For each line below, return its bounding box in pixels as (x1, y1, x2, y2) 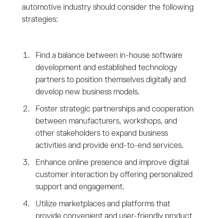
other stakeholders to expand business (35, 129, 168, 138)
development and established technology (35, 63, 177, 72)
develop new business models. (35, 88, 140, 96)
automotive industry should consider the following (21, 3, 194, 12)
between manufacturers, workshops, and (35, 117, 177, 126)
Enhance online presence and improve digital (35, 158, 189, 167)
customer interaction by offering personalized (35, 170, 193, 179)
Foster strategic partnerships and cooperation (35, 105, 194, 113)
